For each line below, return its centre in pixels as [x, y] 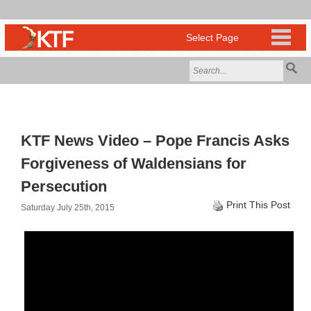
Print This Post [258, 205]
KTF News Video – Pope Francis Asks [155, 141]
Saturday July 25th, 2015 [68, 208]
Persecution [64, 186]
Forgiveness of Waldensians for [134, 163]
